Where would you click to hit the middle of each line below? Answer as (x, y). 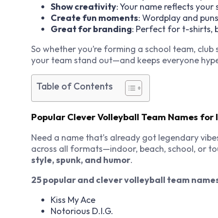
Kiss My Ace (73, 200)
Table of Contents (75, 86)
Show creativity (83, 7)
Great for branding (91, 29)
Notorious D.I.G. (82, 211)
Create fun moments (94, 18)
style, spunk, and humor (81, 160)
